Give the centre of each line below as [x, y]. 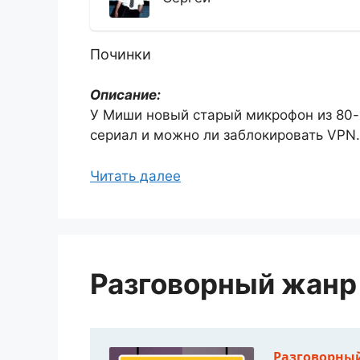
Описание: [125, 95]
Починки [121, 54]
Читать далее [135, 176]
